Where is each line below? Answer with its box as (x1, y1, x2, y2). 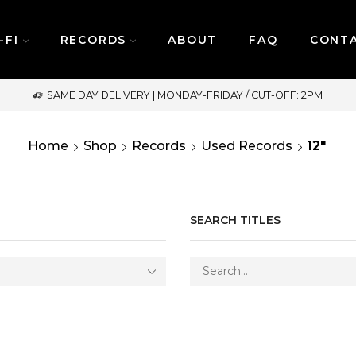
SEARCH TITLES (190, 213, 281, 227)
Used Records (200, 138, 292, 153)
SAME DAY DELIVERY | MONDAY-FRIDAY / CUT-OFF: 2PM (47, 89, 323, 101)
